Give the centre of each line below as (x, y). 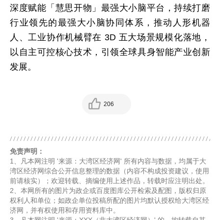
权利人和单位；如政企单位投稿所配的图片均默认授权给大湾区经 (110, 200)
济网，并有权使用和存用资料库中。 (65, 210)
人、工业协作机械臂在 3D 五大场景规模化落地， (110, 37)
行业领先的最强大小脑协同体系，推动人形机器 (110, 23)
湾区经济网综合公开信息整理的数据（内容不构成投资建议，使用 (110, 171)
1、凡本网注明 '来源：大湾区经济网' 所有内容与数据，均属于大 (108, 161)
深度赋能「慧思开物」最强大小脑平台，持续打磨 (110, 8)
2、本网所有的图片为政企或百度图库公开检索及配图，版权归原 (108, 191)
